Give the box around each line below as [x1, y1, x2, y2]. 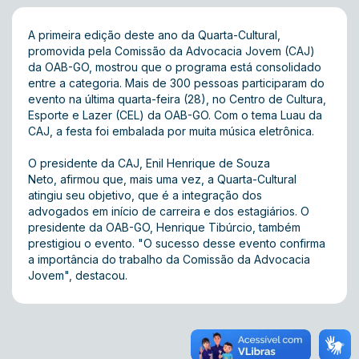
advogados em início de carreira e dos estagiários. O [28, 204, 309, 218]
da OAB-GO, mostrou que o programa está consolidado [28, 60, 321, 74]
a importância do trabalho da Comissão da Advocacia [28, 252, 310, 266]
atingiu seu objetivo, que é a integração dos [28, 188, 262, 202]
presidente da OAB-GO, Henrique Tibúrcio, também [28, 220, 301, 234]
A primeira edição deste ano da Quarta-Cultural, [28, 28, 280, 42]
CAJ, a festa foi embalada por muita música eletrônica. [28, 124, 314, 138]
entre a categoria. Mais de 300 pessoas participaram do [28, 76, 325, 90]
